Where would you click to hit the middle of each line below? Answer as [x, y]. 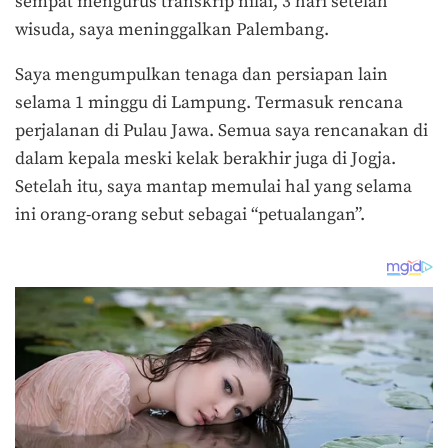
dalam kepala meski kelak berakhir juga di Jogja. [205, 159]
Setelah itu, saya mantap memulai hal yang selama [213, 187]
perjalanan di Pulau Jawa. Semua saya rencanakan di [221, 131]
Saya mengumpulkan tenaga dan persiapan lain [201, 75]
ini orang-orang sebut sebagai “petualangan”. [190, 215]
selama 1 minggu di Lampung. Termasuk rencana [209, 103]
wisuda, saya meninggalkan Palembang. [174, 29]
